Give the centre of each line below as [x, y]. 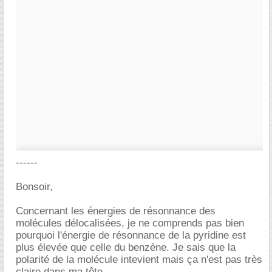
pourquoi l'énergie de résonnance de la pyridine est [131, 235]
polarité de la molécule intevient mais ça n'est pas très [139, 260]
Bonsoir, [34, 187]
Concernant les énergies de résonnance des [116, 211]
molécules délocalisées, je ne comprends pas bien [130, 223]
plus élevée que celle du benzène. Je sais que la [126, 247]
